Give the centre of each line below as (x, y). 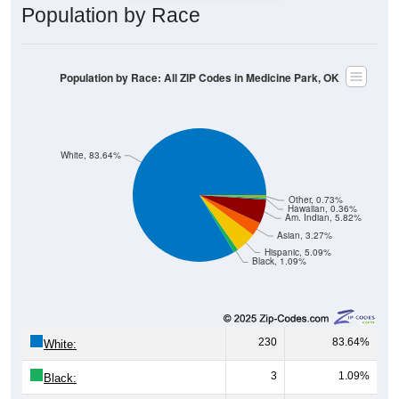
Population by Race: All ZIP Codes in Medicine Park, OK (199, 77)
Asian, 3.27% (305, 235)
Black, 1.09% (280, 261)
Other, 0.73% (315, 199)
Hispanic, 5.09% (297, 252)
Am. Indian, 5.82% (324, 217)
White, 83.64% (90, 155)
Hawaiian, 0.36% (322, 208)
